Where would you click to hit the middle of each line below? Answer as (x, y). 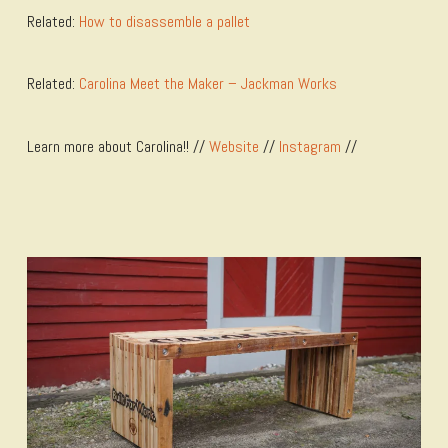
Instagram (309, 146)
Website (233, 146)
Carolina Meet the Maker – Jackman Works (207, 84)
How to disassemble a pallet (164, 21)
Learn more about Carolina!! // (117, 146)
